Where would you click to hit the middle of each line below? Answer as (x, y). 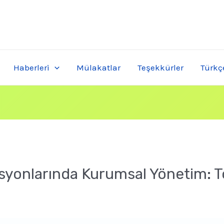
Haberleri (31, 68)
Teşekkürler (160, 68)
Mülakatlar (98, 68)
